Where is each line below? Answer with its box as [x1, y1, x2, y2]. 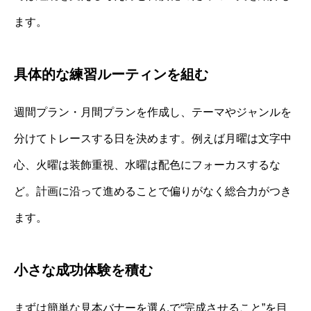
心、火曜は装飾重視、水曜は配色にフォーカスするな [14, 158, 280, 171]
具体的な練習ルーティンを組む [14, 66, 208, 82]
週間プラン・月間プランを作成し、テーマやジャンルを [14, 106, 292, 118]
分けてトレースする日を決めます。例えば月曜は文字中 [14, 132, 292, 144]
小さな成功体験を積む [14, 262, 153, 278]
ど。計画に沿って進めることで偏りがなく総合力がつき [14, 185, 292, 197]
